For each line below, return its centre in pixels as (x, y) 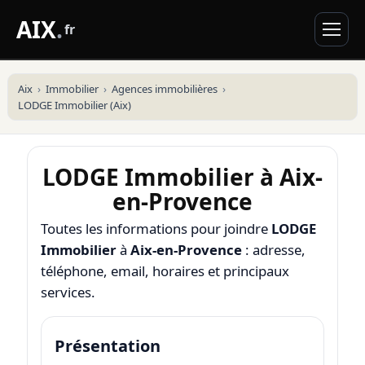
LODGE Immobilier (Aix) (74, 105)
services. (68, 292)
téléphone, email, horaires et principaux (165, 271)
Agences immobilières (164, 89)
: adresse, (273, 250)
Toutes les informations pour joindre (156, 229)
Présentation (107, 346)
